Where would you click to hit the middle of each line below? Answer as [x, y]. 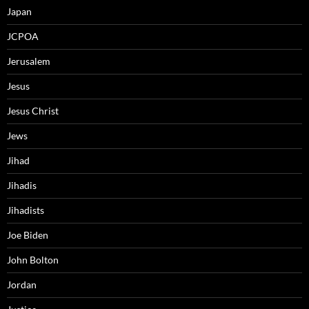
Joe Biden [28, 235]
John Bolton [33, 260]
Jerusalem [29, 61]
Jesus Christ [33, 111]
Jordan [22, 285]
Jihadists [26, 210]
